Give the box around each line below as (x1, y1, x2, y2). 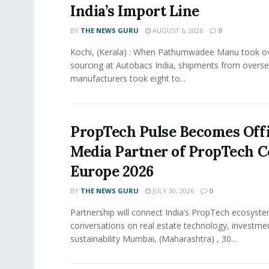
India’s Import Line (70, 2, 199, 21)
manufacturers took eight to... (70, 73, 186, 85)
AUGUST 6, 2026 (151, 26, 203, 35)
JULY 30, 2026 (151, 186, 194, 196)
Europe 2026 (70, 162, 154, 181)
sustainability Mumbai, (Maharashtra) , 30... (70, 233, 237, 245)
